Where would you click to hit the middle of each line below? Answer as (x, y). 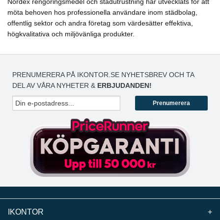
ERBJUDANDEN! (124, 86)
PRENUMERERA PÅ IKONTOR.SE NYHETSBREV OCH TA (103, 75)
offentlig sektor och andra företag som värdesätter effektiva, (100, 23)
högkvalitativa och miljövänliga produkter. (71, 34)
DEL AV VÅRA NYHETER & (55, 86)
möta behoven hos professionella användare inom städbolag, (102, 13)
